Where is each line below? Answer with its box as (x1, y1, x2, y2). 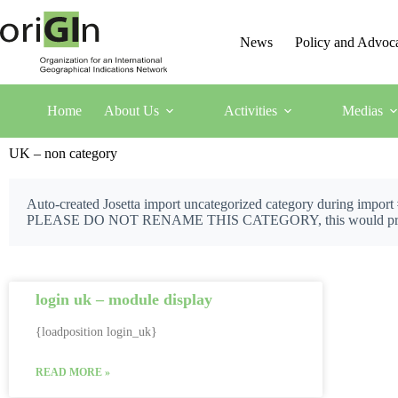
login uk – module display (36, 291, 212, 308)
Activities (223, 103, 277, 118)
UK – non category (9, 146, 117, 161)
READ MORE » (36, 366, 110, 378)
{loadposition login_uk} (36, 325, 157, 338)
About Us (103, 103, 159, 118)
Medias (341, 103, 383, 118)
